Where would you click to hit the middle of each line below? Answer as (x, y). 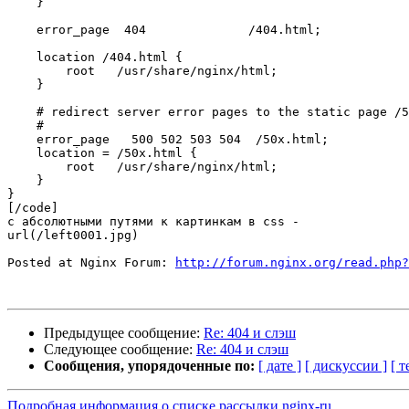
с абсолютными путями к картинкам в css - (153, 222)
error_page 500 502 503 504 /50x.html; (168, 140)
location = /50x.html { (102, 153)
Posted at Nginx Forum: (91, 263)
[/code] (33, 208)
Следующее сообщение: (120, 350)
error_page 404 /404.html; (164, 30)
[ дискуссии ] (346, 366)
